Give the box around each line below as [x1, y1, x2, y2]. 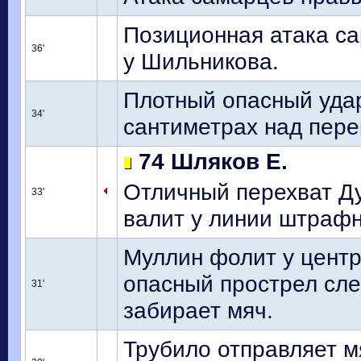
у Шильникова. [123, 48, 279, 74]
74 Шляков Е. [132, 148, 288, 174]
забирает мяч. [123, 297, 273, 323]
